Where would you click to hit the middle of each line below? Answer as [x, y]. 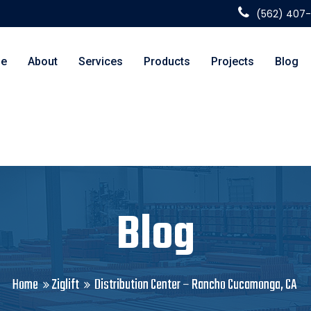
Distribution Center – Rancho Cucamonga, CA [195, 285]
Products [167, 61]
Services [101, 61]
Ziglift [65, 285]
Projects [233, 61]
